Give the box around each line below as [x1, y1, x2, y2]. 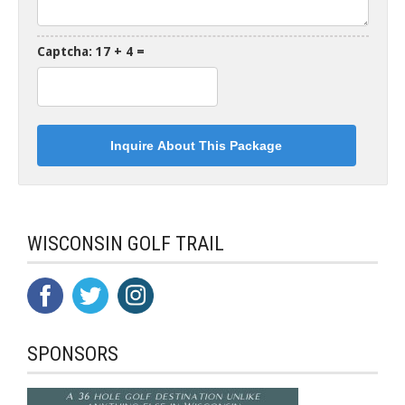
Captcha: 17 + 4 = [37, 44, 145, 60]
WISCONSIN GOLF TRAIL [27, 232, 224, 256]
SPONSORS [27, 343, 118, 366]
